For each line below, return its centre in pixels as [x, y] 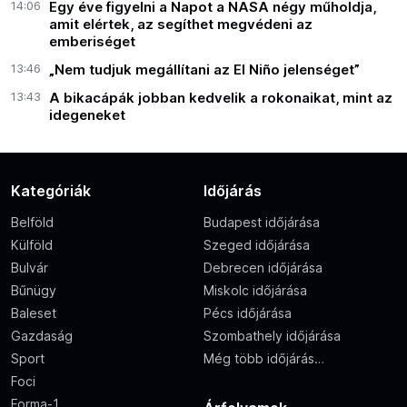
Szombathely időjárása [272, 336]
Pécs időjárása [248, 313]
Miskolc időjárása [255, 291]
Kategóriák [51, 191]
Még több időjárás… [264, 359]
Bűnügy [34, 291]
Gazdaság [42, 336]
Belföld [32, 223]
